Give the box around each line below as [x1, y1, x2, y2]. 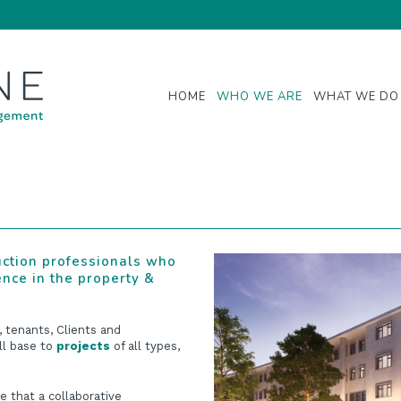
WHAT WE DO [313, 89, 399, 105]
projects [56, 339, 110, 353]
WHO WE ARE [217, 89, 303, 105]
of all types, [110, 339, 180, 353]
